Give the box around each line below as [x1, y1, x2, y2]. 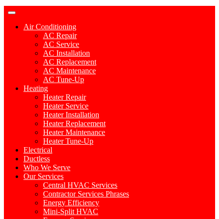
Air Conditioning [23, 22, 76, 31]
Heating [23, 84, 48, 92]
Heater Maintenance [43, 128, 105, 136]
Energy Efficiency [43, 198, 99, 207]
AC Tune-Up [43, 75, 84, 84]
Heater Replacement [43, 119, 106, 128]
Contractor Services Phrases [43, 190, 129, 198]
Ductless [23, 154, 50, 163]
